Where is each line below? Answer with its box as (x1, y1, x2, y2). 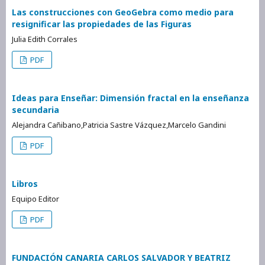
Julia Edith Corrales (12, 33, 77, 44)
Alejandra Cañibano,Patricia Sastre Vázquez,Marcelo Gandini (12, 119, 226, 130)
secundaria (12, 104, 59, 115)
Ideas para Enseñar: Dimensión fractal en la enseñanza (12, 92, 249, 104)
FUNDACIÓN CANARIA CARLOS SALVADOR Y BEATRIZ (12, 251, 231, 263)
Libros (12, 177, 38, 189)
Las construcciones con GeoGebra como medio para (12, 6, 234, 18)
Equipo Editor (12, 193, 59, 204)
